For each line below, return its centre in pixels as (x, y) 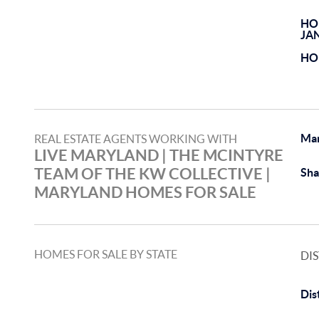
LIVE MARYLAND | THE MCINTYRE (159, 155)
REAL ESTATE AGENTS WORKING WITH (136, 139)
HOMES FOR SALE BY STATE (106, 254)
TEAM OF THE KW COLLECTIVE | (152, 173)
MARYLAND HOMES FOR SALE (145, 192)
